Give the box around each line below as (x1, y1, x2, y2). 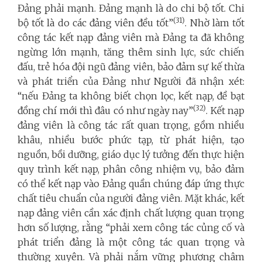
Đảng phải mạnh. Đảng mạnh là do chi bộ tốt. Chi (18, 2, 244, 15)
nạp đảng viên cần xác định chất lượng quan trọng (18, 207, 244, 219)
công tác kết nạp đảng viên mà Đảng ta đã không (18, 32, 244, 44)
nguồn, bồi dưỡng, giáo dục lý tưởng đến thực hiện (18, 149, 244, 161)
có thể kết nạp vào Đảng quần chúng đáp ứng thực (18, 178, 244, 190)
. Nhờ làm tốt (185, 17, 245, 29)
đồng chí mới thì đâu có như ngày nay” (18, 105, 194, 117)
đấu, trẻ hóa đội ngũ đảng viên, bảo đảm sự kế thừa (18, 61, 244, 73)
